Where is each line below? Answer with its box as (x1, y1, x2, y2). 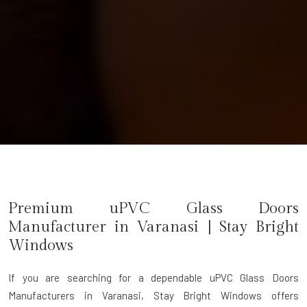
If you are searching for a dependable (8, 271, 210, 284)
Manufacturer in (8, 217, 138, 236)
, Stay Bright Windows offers (140, 288, 299, 302)
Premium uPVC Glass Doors (8, 199, 299, 217)
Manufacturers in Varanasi (8, 288, 141, 302)
